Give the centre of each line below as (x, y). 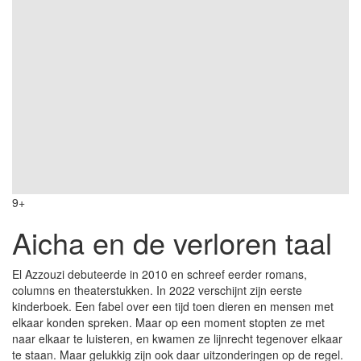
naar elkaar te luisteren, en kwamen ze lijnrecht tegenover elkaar (177, 338)
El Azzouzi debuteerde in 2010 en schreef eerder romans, (160, 274)
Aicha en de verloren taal (172, 242)
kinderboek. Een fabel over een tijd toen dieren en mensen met (173, 306)
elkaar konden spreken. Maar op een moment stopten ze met (168, 322)
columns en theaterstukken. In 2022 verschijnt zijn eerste (157, 290)
